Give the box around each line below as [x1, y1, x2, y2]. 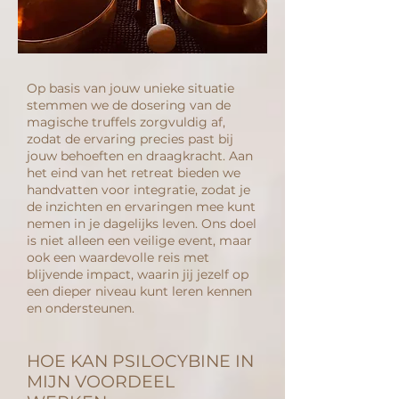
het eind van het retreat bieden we [27, 164, 240, 181]
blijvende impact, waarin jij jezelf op [27, 265, 248, 282]
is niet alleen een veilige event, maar [27, 232, 252, 248]
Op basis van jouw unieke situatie [27, 79, 234, 96]
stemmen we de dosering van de [27, 96, 231, 113]
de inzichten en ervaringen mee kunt [27, 198, 256, 215]
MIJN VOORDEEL [27, 370, 175, 392]
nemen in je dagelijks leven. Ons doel [27, 215, 256, 232]
